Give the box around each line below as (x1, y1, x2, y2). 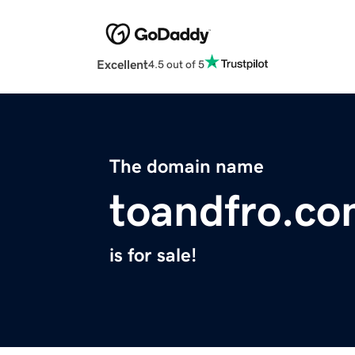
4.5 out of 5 (148, 58, 204, 70)
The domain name (109, 157, 264, 177)
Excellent (97, 58, 148, 71)
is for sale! (109, 246, 197, 265)
